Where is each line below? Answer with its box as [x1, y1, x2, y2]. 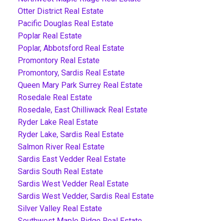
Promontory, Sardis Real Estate [17, 68, 125, 77]
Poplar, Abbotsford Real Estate [17, 43, 124, 53]
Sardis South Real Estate [17, 166, 103, 176]
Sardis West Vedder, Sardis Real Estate [17, 191, 154, 201]
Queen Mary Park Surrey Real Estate [17, 80, 143, 90]
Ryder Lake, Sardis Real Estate [17, 129, 124, 139]
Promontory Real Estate [17, 55, 100, 65]
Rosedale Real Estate [17, 92, 92, 102]
